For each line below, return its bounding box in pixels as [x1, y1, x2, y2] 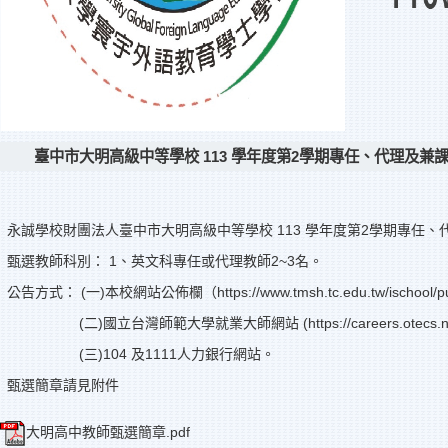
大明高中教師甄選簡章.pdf [26, 424, 190, 441]
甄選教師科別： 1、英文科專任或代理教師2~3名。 [7, 253, 323, 270]
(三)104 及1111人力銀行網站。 [7, 346, 275, 363]
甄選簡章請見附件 [7, 377, 119, 394]
